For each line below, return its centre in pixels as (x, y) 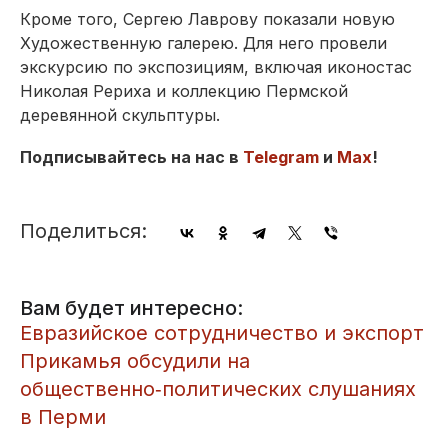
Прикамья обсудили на (135, 360)
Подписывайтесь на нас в (131, 156)
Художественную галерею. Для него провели (203, 42)
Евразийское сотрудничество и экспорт (222, 332)
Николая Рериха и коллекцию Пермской (184, 90)
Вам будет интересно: (131, 307)
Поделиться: (83, 230)
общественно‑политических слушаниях (218, 388)
